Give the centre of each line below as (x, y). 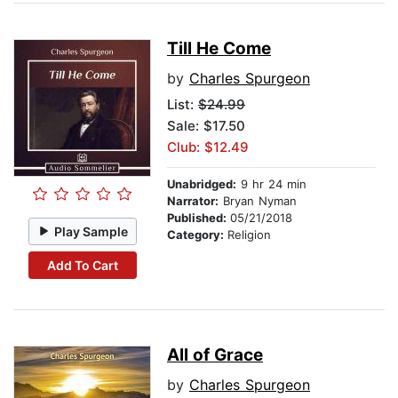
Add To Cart (82, 265)
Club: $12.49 (208, 147)
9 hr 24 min (271, 184)
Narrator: (193, 201)
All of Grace (215, 355)
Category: (197, 235)
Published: (199, 218)
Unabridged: (202, 184)
